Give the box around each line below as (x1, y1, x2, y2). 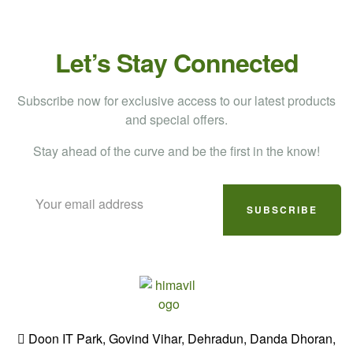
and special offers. (125, 110, 228, 128)
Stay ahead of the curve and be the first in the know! (33, 141, 320, 160)
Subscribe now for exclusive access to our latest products (17, 91, 336, 110)
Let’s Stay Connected (54, 43, 299, 80)
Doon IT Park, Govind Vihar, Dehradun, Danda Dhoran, (25, 329, 336, 347)
